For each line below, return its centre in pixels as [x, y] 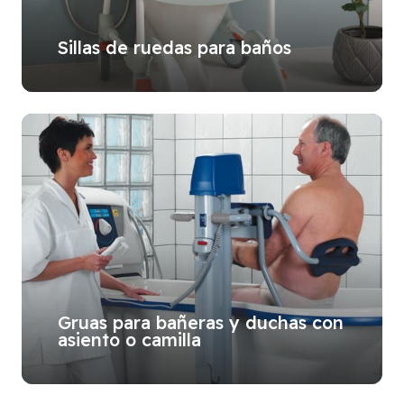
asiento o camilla [129, 339]
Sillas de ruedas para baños [174, 47]
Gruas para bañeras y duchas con [201, 322]
